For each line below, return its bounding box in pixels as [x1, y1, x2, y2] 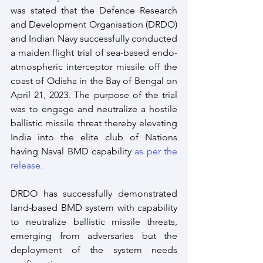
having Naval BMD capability [11, 146, 135, 157]
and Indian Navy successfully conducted [11, 33, 177, 44]
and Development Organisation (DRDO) [11, 19, 177, 30]
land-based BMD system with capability [11, 202, 177, 213]
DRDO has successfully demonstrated [11, 188, 177, 199]
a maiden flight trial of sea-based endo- [11, 47, 177, 58]
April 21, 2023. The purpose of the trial [11, 89, 177, 100]
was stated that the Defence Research [11, 5, 177, 16]
